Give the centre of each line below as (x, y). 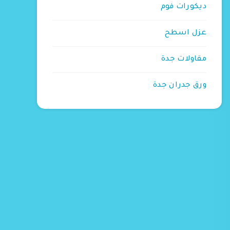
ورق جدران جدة (180, 86)
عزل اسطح (185, 33)
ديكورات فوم (183, 7)
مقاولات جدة (184, 60)
